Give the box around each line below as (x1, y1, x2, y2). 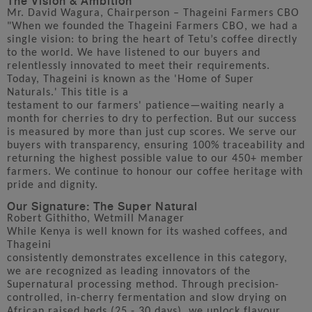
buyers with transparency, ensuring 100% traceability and (7, 139, 305, 151)
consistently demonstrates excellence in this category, (7, 252, 288, 264)
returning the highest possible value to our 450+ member (7, 153, 304, 164)
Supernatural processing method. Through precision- (7, 279, 279, 290)
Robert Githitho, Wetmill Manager (7, 212, 185, 224)
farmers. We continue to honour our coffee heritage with (7, 166, 303, 178)
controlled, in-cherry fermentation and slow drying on (7, 292, 287, 304)
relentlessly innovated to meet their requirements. (7, 60, 270, 72)
